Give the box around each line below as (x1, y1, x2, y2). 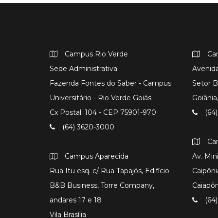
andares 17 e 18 (50, 196, 102, 205)
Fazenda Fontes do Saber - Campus (50, 79, 171, 88)
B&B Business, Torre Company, (50, 181, 154, 190)
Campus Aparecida (65, 152, 128, 161)
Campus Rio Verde (65, 50, 128, 59)
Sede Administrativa (50, 64, 117, 73)
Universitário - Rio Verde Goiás (50, 93, 151, 103)
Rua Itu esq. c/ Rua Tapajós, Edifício (50, 166, 169, 176)
